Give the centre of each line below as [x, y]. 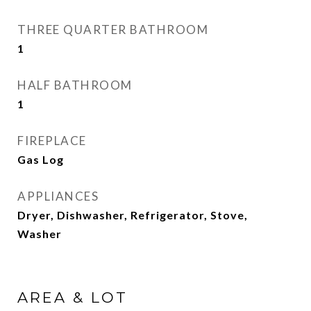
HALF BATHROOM [75, 85]
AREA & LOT [73, 297]
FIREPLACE [52, 141]
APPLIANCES [58, 196]
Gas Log [41, 159]
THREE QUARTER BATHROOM [113, 30]
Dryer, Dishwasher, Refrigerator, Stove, [133, 215]
